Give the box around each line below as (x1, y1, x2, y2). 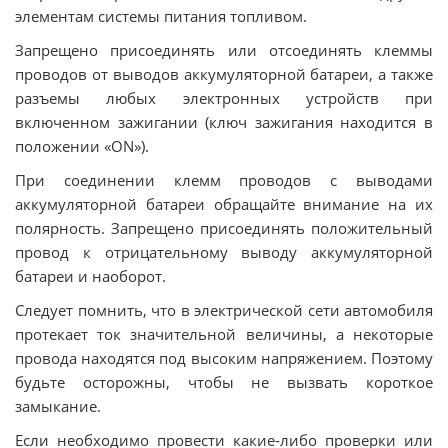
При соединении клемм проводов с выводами (15, 170, 433, 190)
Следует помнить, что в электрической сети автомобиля (15, 300, 433, 320)
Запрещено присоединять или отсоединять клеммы (15, 40, 433, 60)
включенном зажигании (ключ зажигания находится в (15, 112, 433, 132)
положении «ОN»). (15, 136, 149, 156)
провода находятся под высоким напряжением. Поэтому (15, 348, 433, 368)
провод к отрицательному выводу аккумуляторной (15, 242, 433, 262)
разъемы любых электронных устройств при (15, 88, 433, 108)
